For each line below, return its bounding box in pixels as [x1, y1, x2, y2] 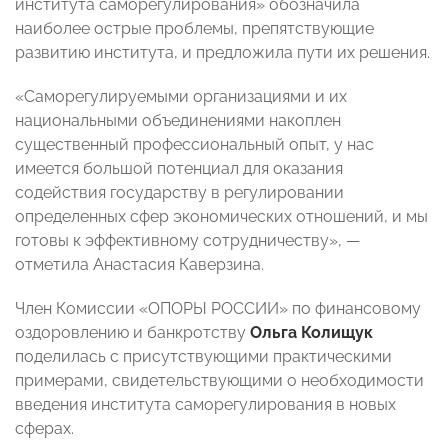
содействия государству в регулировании [15, 183, 344, 203]
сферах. [15, 419, 74, 439]
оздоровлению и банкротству [15, 323, 250, 343]
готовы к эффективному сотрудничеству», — [15, 231, 360, 251]
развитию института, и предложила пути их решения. [15, 43, 430, 63]
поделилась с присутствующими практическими [15, 347, 392, 367]
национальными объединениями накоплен [15, 111, 341, 131]
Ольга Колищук [250, 323, 373, 343]
